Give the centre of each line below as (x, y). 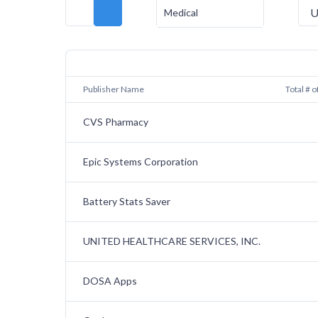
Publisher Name (114, 89)
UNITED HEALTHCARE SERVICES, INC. (172, 241)
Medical (181, 13)
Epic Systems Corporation (141, 162)
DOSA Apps (110, 281)
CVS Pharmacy (116, 122)
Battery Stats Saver (127, 202)
